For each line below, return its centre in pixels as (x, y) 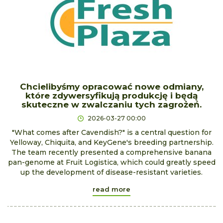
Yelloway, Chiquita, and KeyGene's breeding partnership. (111, 142)
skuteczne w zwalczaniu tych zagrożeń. (111, 104)
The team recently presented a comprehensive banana (111, 152)
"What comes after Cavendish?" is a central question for (111, 132)
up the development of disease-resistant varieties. (111, 172)
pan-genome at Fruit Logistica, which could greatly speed (111, 162)
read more (111, 189)
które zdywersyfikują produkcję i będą (111, 95)
